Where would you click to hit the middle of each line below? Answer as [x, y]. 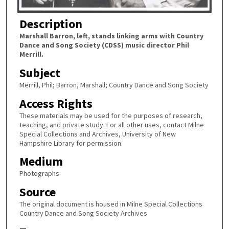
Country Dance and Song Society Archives [83, 213]
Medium [41, 162]
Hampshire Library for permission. [71, 143]
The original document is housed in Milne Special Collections [111, 204]
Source [37, 192]
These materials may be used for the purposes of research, [111, 115]
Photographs [39, 174]
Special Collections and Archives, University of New [97, 134]
